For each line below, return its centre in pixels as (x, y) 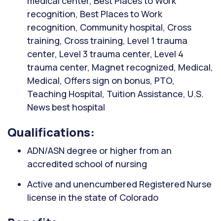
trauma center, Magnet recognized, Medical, (120, 67)
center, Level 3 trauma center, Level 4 (105, 54)
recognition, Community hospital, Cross (109, 27)
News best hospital (66, 107)
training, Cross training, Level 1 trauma (107, 40)
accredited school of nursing (87, 164)
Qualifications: (51, 132)
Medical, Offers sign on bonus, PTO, (101, 80)
